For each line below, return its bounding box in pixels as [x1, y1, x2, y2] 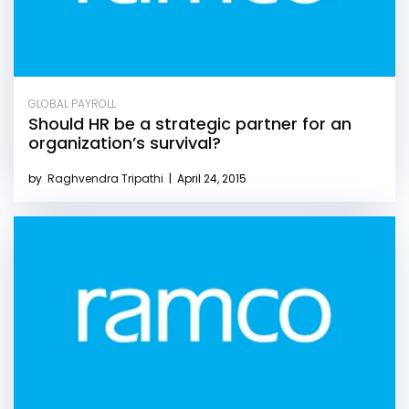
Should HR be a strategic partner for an [28, 111, 351, 135]
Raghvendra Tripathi [47, 170, 166, 186]
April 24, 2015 [174, 170, 246, 186]
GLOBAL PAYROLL [28, 95, 116, 111]
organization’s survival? [28, 131, 221, 154]
